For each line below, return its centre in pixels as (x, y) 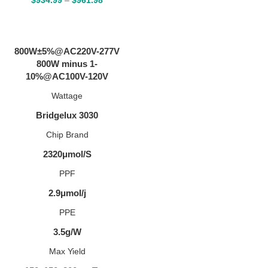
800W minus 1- (67, 63)
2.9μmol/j (67, 193)
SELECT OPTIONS (67, 22)
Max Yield (67, 251)
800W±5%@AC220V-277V (67, 51)
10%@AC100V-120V (67, 76)
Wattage (67, 95)
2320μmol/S (67, 154)
